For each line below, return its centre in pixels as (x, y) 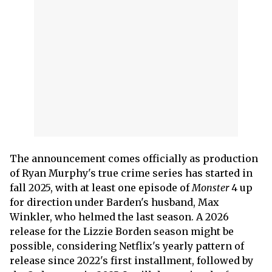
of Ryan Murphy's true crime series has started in (131, 173)
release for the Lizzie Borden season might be (122, 231)
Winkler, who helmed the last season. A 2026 (119, 216)
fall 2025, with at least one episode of (101, 187)
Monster (212, 187)
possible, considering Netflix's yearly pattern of (127, 246)
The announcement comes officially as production (134, 158)
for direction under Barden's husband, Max (114, 202)
